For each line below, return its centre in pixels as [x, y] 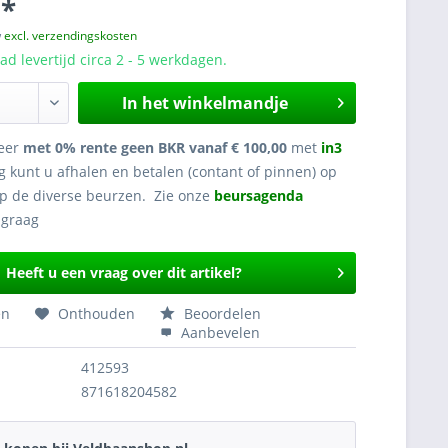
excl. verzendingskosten [71, 35]
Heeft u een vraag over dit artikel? [123, 272]
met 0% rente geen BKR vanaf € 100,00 [155, 147]
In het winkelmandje [205, 103]
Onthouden [97, 313]
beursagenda [261, 195]
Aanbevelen [219, 332]
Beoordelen [221, 313]
